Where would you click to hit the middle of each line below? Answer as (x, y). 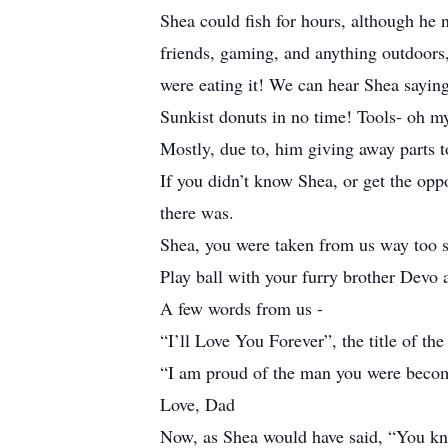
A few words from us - (241, 308)
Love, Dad (197, 404)
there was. (197, 212)
